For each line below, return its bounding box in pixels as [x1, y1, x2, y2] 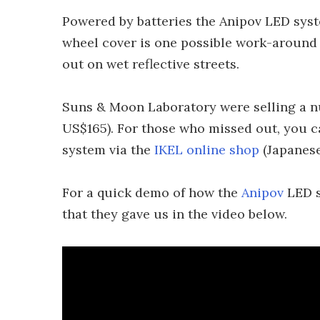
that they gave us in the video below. [62, 206, 287, 222]
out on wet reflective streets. [62, 56, 239, 72]
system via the [62, 141, 154, 158]
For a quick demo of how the [62, 184, 241, 201]
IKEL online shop [154, 141, 259, 158]
